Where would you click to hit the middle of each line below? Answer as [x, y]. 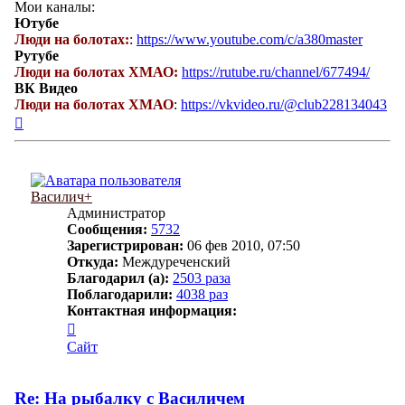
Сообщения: [107, 229]
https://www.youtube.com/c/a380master [250, 39]
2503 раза [202, 278]
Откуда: [93, 261]
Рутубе [37, 55]
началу [43, 152]
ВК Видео [46, 88]
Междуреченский [174, 261]
